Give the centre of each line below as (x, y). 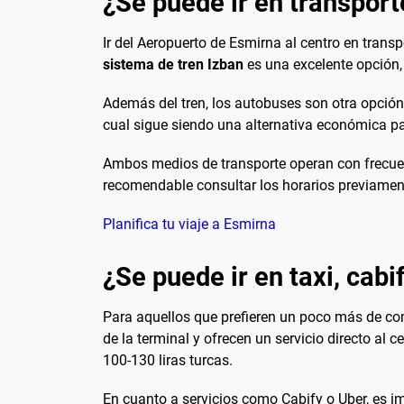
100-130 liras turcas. (168, 360)
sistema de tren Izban (173, 64)
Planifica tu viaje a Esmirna (189, 225)
